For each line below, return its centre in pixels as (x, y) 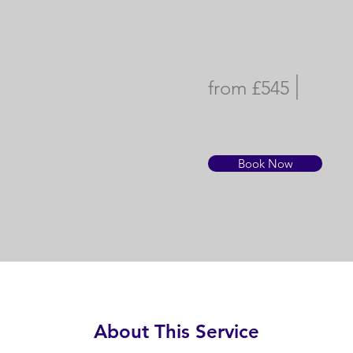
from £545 (249, 88)
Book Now (265, 163)
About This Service (176, 331)
